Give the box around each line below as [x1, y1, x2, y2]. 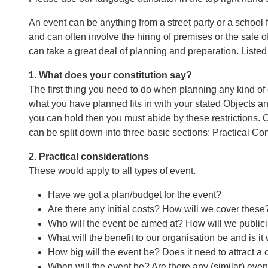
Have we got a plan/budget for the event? [48, 190, 221, 200]
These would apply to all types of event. [29, 166, 196, 176]
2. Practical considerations [29, 151, 149, 162]
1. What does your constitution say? [29, 70, 192, 80]
